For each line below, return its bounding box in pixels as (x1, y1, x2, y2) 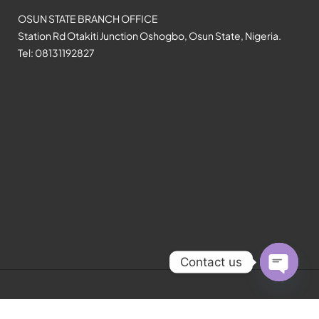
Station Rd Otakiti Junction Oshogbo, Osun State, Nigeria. (17, 28, 281, 42)
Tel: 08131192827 (17, 46, 95, 59)
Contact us (180, 254, 242, 269)
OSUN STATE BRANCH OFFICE (17, 11, 158, 25)
